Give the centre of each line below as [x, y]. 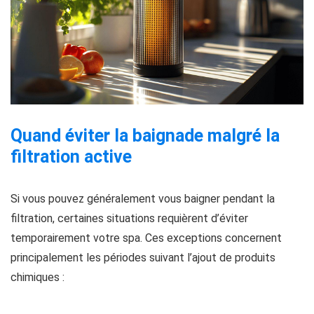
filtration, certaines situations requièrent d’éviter [129, 218]
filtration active [71, 156]
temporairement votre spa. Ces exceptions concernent [146, 238]
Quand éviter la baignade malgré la [145, 135]
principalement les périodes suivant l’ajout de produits [143, 257]
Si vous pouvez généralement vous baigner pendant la [143, 198]
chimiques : [37, 277]
